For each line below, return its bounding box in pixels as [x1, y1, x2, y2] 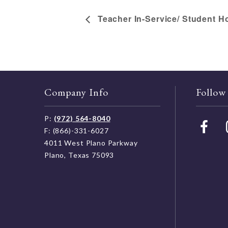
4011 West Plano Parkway [44, 138, 138, 147]
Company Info [44, 85, 109, 99]
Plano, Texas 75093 [44, 150, 115, 159]
